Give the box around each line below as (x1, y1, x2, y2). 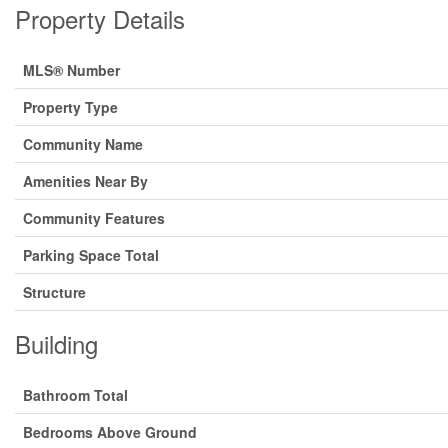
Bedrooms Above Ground (23, 422, 197, 442)
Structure (23, 282, 86, 302)
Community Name (23, 134, 143, 154)
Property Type (23, 97, 118, 117)
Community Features (23, 208, 165, 228)
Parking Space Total (23, 245, 159, 265)
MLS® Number (23, 60, 120, 80)
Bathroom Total (23, 385, 128, 405)
